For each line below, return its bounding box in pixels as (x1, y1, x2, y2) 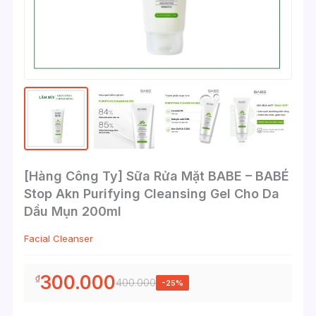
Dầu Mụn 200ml (24, 204, 122, 219)
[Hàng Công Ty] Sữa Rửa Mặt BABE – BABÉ (24, 169, 290, 184)
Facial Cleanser (24, 233, 94, 245)
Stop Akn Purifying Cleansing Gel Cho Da (24, 186, 280, 202)
